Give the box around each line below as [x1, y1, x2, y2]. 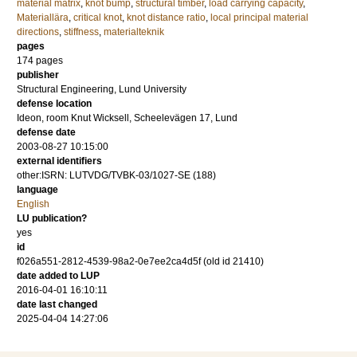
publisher [17, 69, 59, 80]
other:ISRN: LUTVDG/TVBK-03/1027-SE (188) [17, 170, 216, 181]
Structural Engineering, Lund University [17, 84, 186, 95]
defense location [17, 98, 92, 109]
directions [17, 26, 59, 37]
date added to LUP [17, 270, 100, 281]
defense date [17, 127, 76, 138]
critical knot [73, 12, 122, 23]
